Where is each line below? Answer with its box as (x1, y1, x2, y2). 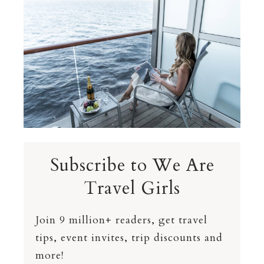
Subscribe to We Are (49, 153, 214, 177)
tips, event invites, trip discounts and (35, 230, 223, 245)
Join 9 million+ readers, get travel (35, 212, 207, 227)
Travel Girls (84, 176, 180, 200)
